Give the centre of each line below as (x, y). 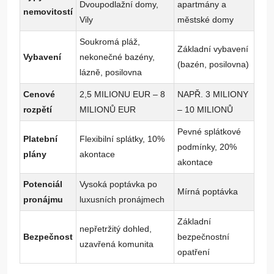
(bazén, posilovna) (213, 65)
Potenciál (43, 184)
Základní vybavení (213, 49)
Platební (40, 139)
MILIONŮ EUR (108, 110)
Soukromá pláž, (110, 42)
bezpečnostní (203, 237)
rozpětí (38, 110)
